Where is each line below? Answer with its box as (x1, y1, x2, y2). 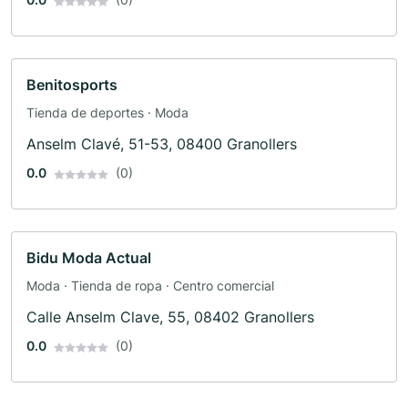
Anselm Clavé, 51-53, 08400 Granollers (26, 135, 297, 154)
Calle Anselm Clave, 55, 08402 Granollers (26, 308, 314, 327)
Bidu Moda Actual (26, 249, 151, 268)
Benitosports (26, 76, 117, 95)
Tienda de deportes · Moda (26, 105, 189, 121)
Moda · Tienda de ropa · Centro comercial (26, 278, 274, 294)
